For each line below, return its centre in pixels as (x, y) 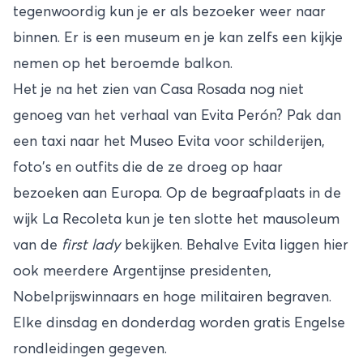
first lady (91, 246)
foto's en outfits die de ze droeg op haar (148, 168)
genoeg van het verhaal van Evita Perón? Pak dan (177, 116)
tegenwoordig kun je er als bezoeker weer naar (169, 13)
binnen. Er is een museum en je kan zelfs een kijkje (178, 38)
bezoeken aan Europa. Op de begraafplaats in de (177, 194)
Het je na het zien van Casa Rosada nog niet (158, 90)
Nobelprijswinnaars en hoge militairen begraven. (172, 298)
